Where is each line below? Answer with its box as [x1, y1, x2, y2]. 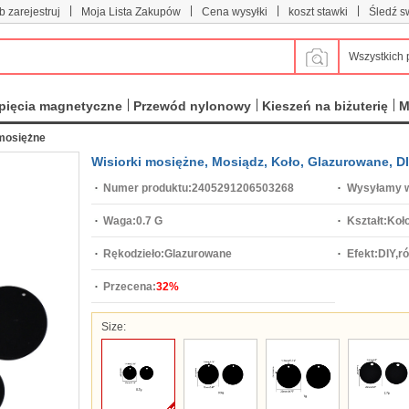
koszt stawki [288, 5, 348, 18]
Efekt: [346, 247, 378, 260]
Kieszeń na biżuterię [261, 99, 388, 113]
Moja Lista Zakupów [81, 5, 181, 18]
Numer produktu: [103, 182, 192, 194]
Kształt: [346, 215, 387, 227]
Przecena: [103, 280, 156, 293]
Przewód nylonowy [132, 99, 251, 113]
